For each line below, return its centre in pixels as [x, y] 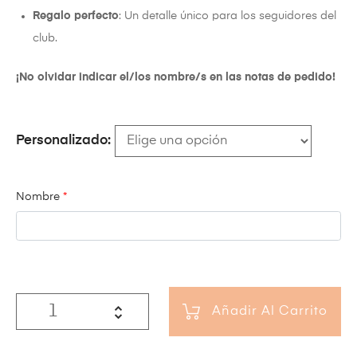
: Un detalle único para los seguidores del [228, 16]
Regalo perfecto [76, 16]
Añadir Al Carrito [270, 311]
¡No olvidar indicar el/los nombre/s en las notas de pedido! [176, 78]
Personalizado [62, 141]
